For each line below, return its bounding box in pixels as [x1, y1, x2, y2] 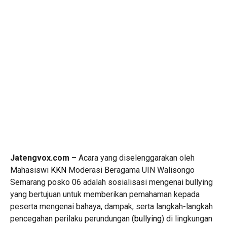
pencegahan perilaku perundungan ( [10, 214, 134, 224]
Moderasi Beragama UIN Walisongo [66, 165, 195, 175]
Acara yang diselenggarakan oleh [77, 153, 195, 163]
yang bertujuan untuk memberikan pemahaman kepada [10, 190, 200, 200]
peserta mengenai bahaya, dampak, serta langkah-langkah [10, 202, 213, 212]
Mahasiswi [10, 165, 51, 175]
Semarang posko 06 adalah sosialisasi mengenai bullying [10, 177, 213, 187]
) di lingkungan [162, 214, 212, 224]
